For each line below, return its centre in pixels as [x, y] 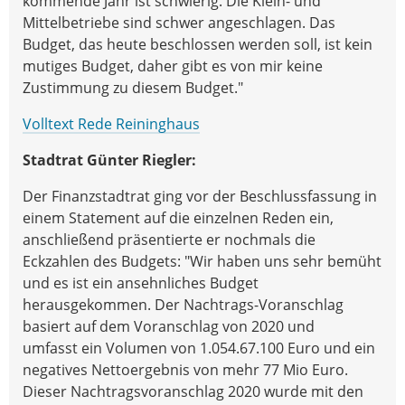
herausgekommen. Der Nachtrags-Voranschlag [183, 304]
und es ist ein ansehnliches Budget [141, 283]
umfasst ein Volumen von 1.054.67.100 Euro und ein [199, 348]
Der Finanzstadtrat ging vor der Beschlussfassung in [200, 196]
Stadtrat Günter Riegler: [111, 160]
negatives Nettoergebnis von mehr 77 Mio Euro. [187, 369]
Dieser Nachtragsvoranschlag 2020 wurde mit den [193, 391]
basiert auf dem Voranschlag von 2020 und [169, 326]
